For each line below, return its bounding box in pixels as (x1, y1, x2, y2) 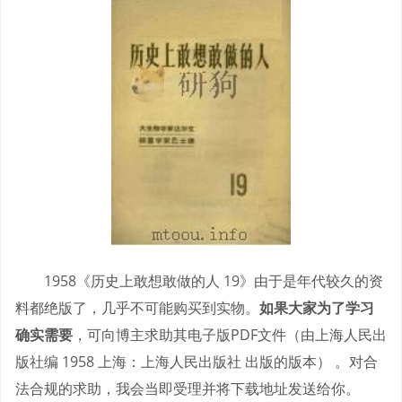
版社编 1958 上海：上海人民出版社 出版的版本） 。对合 (15, 351, 378, 371)
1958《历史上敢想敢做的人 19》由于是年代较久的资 (44, 270, 383, 291)
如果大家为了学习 (259, 297, 374, 318)
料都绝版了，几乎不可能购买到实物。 (15, 297, 259, 318)
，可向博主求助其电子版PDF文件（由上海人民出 (73, 324, 387, 345)
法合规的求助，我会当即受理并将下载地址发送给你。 (15, 378, 360, 398)
